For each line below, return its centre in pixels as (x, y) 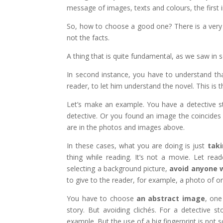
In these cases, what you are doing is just (136, 145)
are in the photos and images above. (126, 127)
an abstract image (171, 198)
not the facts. (88, 37)
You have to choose (102, 198)
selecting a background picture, (118, 168)
